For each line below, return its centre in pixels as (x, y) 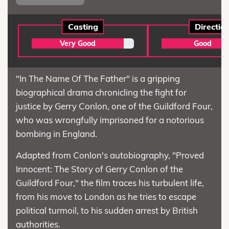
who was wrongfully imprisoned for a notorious (110, 120)
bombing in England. (56, 134)
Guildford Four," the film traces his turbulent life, (110, 183)
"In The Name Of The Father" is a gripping (98, 79)
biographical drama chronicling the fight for (101, 93)
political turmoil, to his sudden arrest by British (107, 211)
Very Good (78, 44)
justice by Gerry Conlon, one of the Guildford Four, (114, 106)
